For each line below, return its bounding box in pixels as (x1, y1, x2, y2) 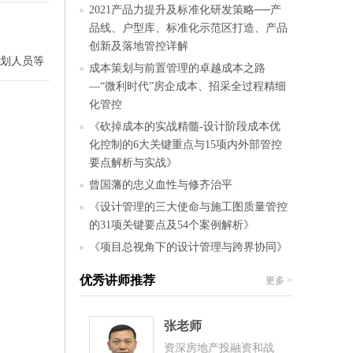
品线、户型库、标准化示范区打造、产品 (89, 21, 288, 34)
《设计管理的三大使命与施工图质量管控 (89, 200, 288, 213)
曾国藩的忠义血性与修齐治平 (89, 178, 232, 191)
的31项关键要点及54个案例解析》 (89, 218, 255, 231)
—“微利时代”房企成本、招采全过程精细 (89, 80, 286, 92)
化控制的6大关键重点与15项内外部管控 (89, 138, 282, 150)
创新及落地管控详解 (89, 39, 188, 52)
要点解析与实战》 (89, 156, 177, 169)
